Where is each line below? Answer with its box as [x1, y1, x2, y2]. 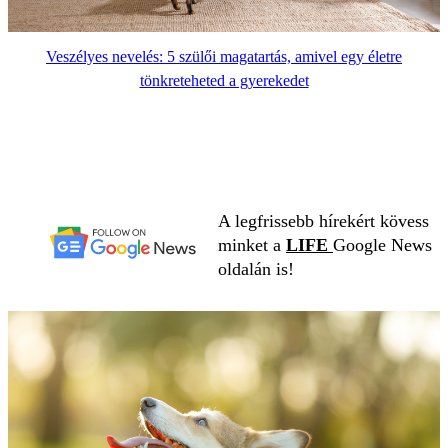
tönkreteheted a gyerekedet [139, 72, 309, 90]
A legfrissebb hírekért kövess [218, 211, 429, 232]
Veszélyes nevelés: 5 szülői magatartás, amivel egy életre [46, 48, 402, 66]
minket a [218, 235, 286, 256]
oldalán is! [218, 259, 294, 280]
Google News [333, 235, 432, 256]
